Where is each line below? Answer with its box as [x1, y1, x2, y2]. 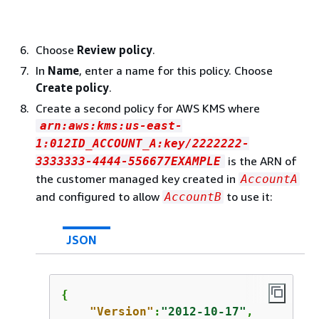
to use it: [224, 189, 273, 204]
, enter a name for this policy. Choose [79, 63, 273, 78]
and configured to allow [36, 189, 162, 204]
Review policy [77, 43, 152, 57]
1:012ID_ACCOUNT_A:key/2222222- [36, 137, 249, 150]
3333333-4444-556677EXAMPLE [36, 155, 221, 168]
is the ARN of [225, 154, 297, 168]
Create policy [36, 80, 109, 95]
